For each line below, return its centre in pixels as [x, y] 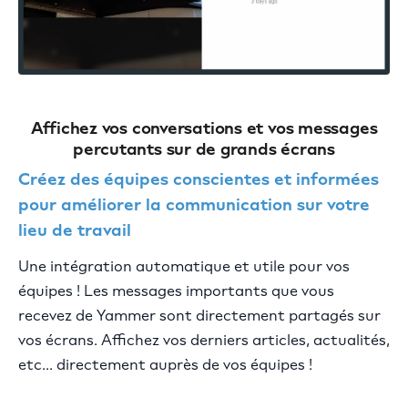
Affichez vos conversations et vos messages [204, 128]
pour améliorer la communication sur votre [194, 204]
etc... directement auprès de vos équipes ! [165, 364]
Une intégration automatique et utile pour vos [184, 266]
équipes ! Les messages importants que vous [176, 291]
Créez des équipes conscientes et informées [199, 179]
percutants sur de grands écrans [204, 149]
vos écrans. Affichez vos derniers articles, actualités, [204, 340]
